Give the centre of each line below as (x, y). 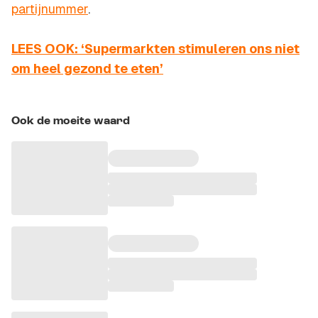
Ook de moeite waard (71, 122)
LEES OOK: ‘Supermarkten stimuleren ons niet (155, 49)
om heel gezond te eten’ (87, 69)
